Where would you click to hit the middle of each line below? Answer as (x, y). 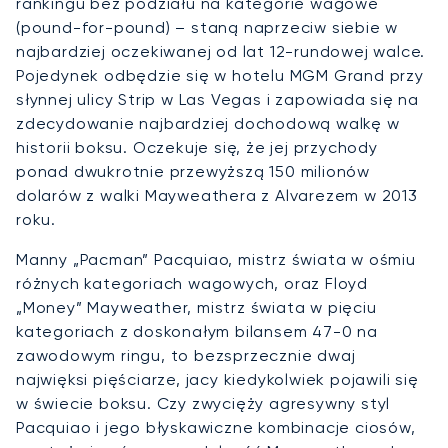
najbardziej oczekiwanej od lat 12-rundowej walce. (221, 51)
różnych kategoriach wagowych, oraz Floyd (192, 283)
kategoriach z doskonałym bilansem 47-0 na (197, 331)
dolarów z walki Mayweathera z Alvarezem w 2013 (217, 195)
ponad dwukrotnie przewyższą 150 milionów (193, 171)
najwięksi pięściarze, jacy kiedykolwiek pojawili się (217, 379)
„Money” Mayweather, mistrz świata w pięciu (196, 307)
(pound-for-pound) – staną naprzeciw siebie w (207, 27)
